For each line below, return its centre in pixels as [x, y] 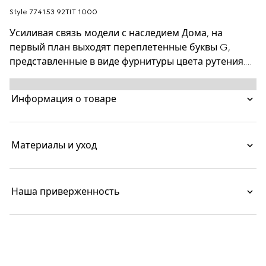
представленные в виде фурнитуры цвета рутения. [127, 61]
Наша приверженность [66, 191]
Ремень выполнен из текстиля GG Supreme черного [132, 76]
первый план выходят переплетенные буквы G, [120, 47]
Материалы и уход [54, 145]
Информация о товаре [64, 99]
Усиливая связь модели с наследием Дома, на [116, 33]
